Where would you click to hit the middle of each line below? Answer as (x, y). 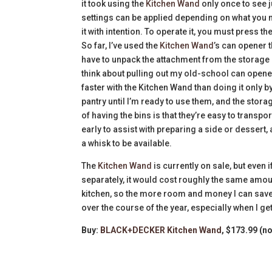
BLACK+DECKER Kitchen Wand (161, 230)
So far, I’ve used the (121, 45)
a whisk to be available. (127, 143)
